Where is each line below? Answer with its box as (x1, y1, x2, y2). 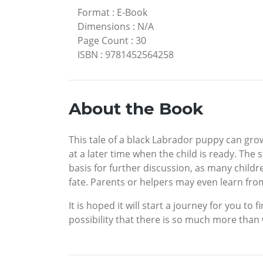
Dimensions (77, 19, 130, 33)
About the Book (69, 98, 203, 119)
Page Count (77, 33, 129, 47)
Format (77, 5, 110, 19)
